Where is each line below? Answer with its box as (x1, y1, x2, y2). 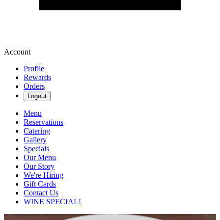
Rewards (24, 73, 51, 82)
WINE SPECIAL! (24, 197, 81, 206)
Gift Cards (24, 180, 56, 188)
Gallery (24, 136, 47, 144)
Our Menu (24, 153, 56, 162)
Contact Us (24, 189, 58, 197)
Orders (24, 82, 45, 90)
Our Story (24, 162, 55, 170)
